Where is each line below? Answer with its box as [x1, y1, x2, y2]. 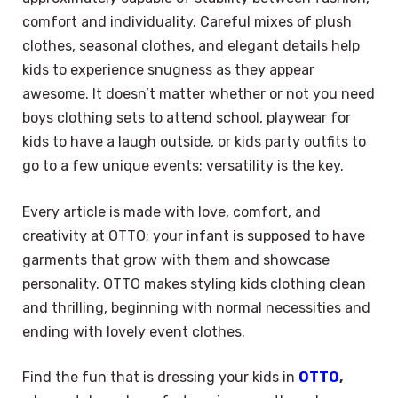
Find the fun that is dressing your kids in [22, 369, 298, 386]
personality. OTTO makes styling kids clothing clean [22, 275, 366, 292]
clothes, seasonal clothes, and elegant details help [22, 37, 360, 55]
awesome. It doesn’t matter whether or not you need [22, 85, 375, 103]
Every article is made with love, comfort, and [22, 203, 321, 220]
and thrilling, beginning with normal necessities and [22, 298, 370, 316]
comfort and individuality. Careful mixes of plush [22, 13, 352, 31]
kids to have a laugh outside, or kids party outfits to [22, 133, 366, 151]
